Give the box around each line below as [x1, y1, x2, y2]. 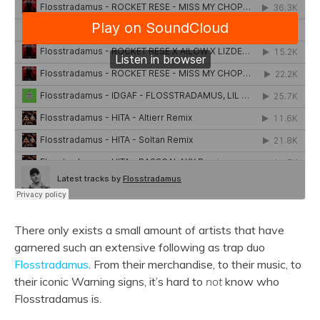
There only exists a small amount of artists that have [14, 223, 284, 237]
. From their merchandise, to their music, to [89, 257, 301, 271]
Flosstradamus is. [14, 291, 101, 306]
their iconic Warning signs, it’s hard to [14, 274, 206, 289]
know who [222, 274, 279, 289]
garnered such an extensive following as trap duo [14, 240, 265, 254]
